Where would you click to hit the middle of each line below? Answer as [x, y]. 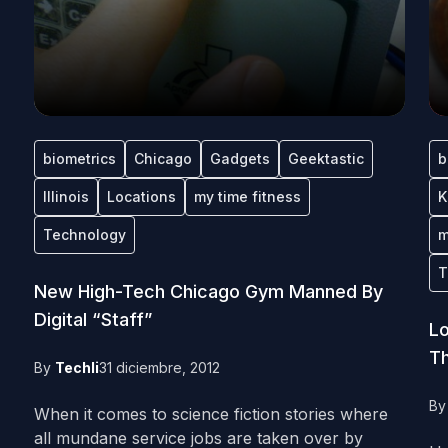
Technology [84, 234]
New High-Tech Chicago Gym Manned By [208, 291]
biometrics [79, 158]
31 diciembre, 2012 [159, 367]
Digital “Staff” [92, 319]
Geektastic [325, 158]
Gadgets [239, 158]
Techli [76, 367]
